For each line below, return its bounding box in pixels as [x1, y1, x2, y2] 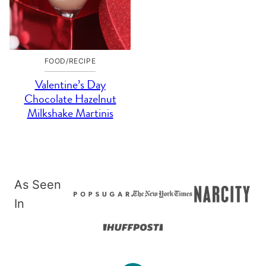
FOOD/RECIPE [44, 56, 96, 65]
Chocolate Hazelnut [24, 90, 116, 107]
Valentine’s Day [34, 76, 106, 93]
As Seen [14, 178, 61, 192]
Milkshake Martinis [27, 104, 113, 122]
